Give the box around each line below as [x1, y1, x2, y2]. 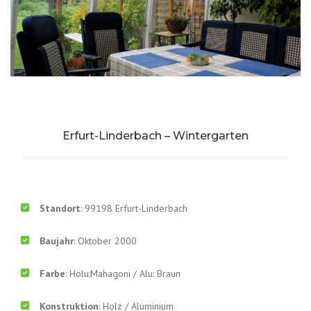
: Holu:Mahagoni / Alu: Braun [65, 267, 180, 280]
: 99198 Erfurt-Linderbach [81, 202, 187, 215]
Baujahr [40, 235, 74, 248]
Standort [40, 202, 81, 215]
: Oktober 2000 [74, 235, 137, 248]
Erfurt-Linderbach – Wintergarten [62, 129, 249, 143]
